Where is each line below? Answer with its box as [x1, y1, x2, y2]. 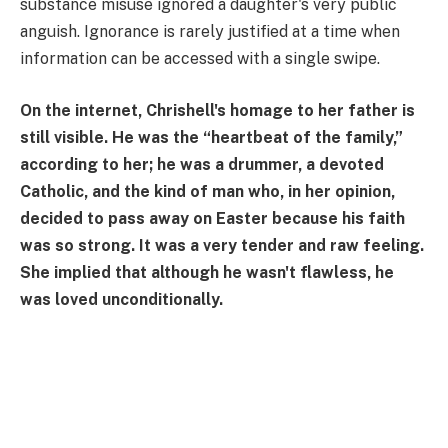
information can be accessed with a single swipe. [20, 49, 380, 69]
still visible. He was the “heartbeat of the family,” [20, 127, 403, 147]
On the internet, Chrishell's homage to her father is [20, 100, 415, 120]
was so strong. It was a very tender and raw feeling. [20, 235, 424, 255]
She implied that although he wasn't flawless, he [20, 262, 394, 282]
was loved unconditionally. [20, 289, 223, 309]
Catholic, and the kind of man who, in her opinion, [20, 181, 395, 201]
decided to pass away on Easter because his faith [20, 208, 405, 228]
